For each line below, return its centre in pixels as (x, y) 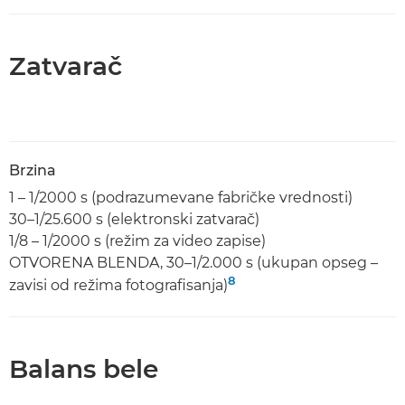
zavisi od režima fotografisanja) (118, 285)
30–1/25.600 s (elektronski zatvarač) (134, 219)
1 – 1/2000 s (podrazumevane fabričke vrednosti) (183, 198)
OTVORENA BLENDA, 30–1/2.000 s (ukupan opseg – (193, 263)
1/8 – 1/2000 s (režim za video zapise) (137, 241)
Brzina (33, 170)
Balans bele (84, 369)
